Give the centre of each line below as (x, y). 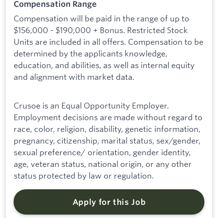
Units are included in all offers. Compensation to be (109, 41)
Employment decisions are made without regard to (108, 117)
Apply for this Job (109, 202)
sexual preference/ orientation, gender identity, (102, 152)
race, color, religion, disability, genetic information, (107, 128)
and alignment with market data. (74, 76)
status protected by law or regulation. (84, 175)
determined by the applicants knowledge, (91, 53)
